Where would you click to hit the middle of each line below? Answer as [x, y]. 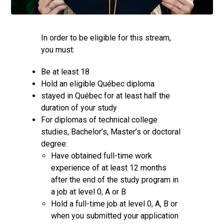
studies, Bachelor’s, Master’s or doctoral [111, 131]
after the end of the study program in [115, 179]
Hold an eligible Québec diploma [98, 83]
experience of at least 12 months [109, 167]
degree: [54, 143]
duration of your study [79, 107]
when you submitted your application [115, 215]
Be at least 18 [65, 71]
